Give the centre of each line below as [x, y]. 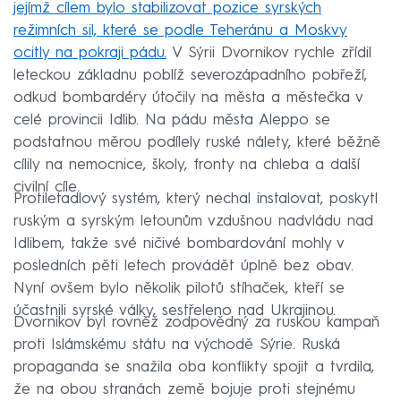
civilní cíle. [47, 187]
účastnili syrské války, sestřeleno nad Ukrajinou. [175, 311]
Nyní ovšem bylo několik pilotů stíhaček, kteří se [179, 288]
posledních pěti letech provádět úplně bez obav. [183, 266]
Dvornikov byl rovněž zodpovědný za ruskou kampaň [196, 322]
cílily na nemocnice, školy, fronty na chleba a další [187, 165]
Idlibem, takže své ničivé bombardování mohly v [179, 243]
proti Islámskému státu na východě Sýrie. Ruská [177, 345]
